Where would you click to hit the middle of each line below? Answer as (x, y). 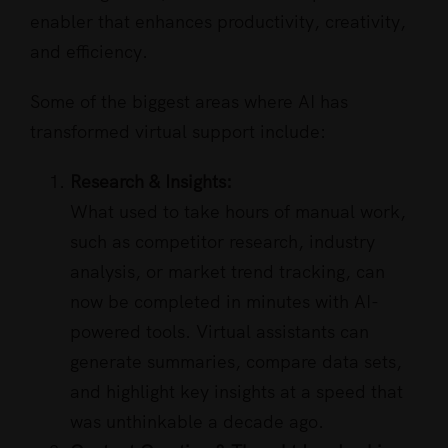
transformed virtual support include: (178, 132)
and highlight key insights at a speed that (236, 392)
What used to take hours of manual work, (238, 212)
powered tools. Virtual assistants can (219, 332)
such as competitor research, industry (222, 242)
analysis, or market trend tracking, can (227, 272)
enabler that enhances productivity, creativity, (218, 22)
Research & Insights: (151, 182)
